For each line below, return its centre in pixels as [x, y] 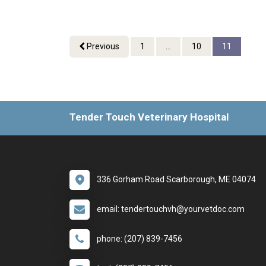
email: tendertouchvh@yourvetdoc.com [171, 209]
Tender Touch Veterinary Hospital [149, 117]
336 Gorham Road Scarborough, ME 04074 [176, 180]
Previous [102, 47]
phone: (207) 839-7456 [140, 239]
